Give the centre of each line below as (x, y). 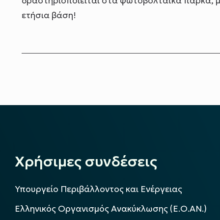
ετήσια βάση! (49, 15)
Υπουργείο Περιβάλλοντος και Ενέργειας (98, 189)
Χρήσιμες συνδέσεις (86, 161)
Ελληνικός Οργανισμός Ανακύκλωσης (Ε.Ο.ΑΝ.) (111, 209)
